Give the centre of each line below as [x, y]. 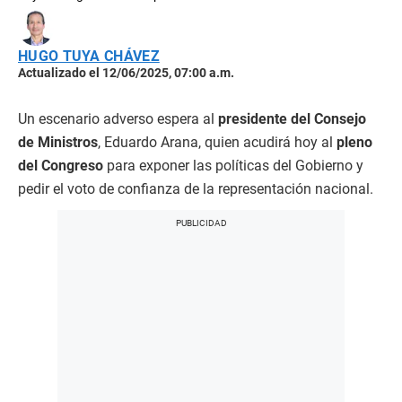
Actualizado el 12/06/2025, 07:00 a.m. [126, 72]
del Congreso [61, 165]
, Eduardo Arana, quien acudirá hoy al [217, 142]
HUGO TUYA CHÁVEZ [89, 56]
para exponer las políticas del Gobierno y [233, 165]
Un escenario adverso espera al [118, 118]
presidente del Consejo [292, 118]
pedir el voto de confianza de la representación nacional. [196, 188]
